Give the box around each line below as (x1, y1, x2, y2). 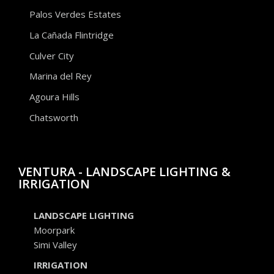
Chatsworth (29, 111, 78, 124)
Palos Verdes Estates (29, 8, 121, 21)
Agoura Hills (29, 91, 80, 103)
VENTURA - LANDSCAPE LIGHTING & (18, 163, 231, 180)
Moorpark (34, 223, 75, 236)
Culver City (29, 50, 74, 62)
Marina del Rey (29, 70, 92, 83)
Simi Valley (34, 238, 77, 251)
